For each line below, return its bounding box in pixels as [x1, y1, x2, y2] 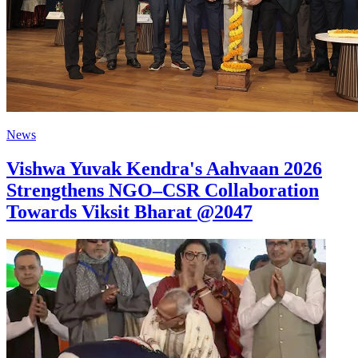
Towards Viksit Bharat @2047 [6, 201, 253, 223]
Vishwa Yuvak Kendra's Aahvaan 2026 [6, 158, 322, 180]
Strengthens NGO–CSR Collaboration [6, 180, 319, 201]
